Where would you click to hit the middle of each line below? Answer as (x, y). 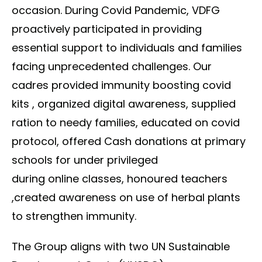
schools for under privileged (85, 160)
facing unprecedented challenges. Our (112, 66)
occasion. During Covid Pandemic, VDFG (116, 10)
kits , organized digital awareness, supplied (124, 104)
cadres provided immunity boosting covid (121, 85)
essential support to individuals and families (127, 48)
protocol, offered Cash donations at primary (129, 141)
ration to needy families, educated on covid (126, 123)
